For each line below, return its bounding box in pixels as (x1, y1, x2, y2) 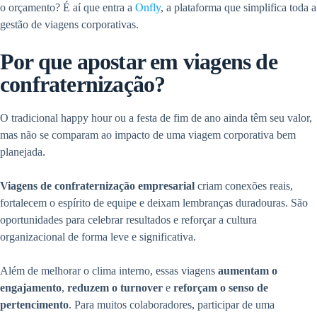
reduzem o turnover (67, 281, 163, 294)
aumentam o (218, 264, 277, 277)
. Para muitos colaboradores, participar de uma (69, 298, 275, 311)
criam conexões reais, (195, 179, 293, 192)
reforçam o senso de (173, 281, 268, 294)
